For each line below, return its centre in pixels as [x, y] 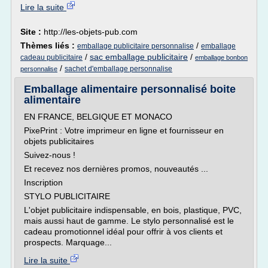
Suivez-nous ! [50, 155]
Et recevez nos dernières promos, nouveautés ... [116, 169]
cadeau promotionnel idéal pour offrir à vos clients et [123, 232]
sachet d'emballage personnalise [118, 69]
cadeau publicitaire [51, 57]
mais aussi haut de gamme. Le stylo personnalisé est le [129, 221]
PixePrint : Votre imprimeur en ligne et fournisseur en [124, 130]
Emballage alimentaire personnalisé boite [130, 89]
